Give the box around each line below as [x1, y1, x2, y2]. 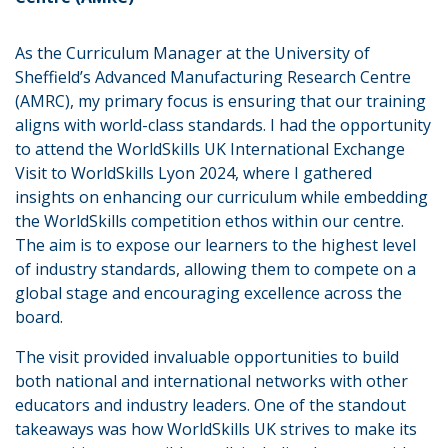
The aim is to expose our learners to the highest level [15, 233, 416, 256]
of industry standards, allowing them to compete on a [15, 257, 416, 280]
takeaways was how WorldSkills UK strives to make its [15, 417, 417, 440]
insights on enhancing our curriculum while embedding [15, 185, 428, 208]
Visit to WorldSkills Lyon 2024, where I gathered [15, 161, 372, 184]
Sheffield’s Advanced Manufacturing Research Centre [15, 65, 411, 88]
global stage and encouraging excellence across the [15, 281, 402, 304]
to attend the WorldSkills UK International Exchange [15, 137, 405, 160]
